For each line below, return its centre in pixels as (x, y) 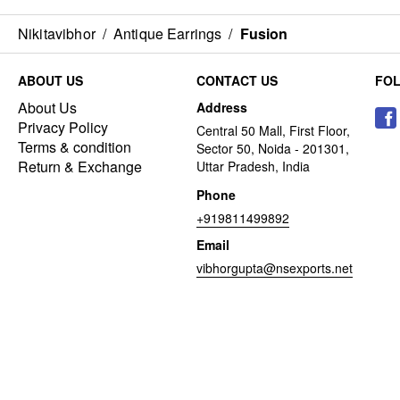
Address (222, 107)
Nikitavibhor (57, 33)
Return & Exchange (80, 166)
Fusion (264, 33)
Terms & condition (75, 146)
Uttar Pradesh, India (253, 166)
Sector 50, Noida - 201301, (273, 148)
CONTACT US (237, 80)
